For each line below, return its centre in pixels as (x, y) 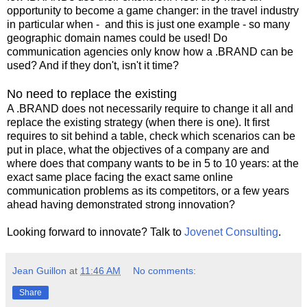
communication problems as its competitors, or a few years (148, 191)
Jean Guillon (39, 270)
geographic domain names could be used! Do (117, 38)
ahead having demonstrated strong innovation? (121, 204)
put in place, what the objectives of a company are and (138, 149)
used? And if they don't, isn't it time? (93, 65)
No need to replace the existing (92, 94)
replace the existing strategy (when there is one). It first (138, 122)
